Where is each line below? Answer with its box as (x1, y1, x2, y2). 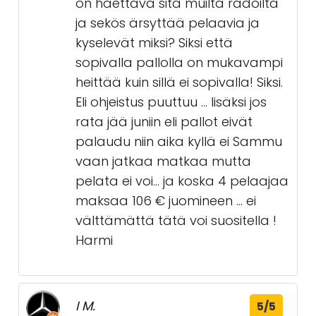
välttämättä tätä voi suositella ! (75, 212, 276, 229)
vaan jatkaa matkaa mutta (75, 152, 251, 170)
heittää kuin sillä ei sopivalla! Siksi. (75, 73, 283, 91)
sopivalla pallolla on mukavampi (75, 54, 283, 71)
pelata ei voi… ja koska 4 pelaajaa (75, 172, 288, 190)
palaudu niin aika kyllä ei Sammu (75, 133, 282, 150)
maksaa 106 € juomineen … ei (75, 192, 256, 209)
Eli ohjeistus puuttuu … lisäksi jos (75, 93, 267, 111)
